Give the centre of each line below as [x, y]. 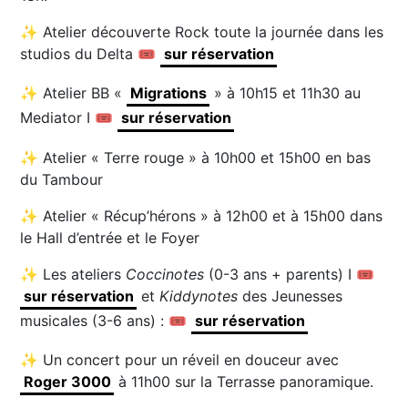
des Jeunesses [290, 296]
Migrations [168, 93]
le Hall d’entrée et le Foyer [110, 237]
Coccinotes [168, 274]
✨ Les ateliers [73, 274]
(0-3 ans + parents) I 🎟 [294, 274]
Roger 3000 [67, 381]
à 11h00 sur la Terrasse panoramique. [243, 381]
